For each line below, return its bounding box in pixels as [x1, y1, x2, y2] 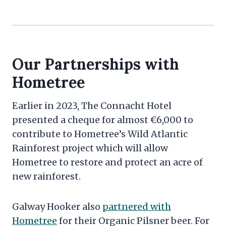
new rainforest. [12, 171, 81, 182]
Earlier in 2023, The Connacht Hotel [12, 100, 172, 111]
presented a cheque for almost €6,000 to [12, 114, 193, 126]
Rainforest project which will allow [12, 142, 168, 154]
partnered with [102, 201, 171, 212]
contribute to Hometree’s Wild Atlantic [12, 128, 188, 140]
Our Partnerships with [12, 54, 179, 74]
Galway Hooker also [12, 201, 102, 212]
